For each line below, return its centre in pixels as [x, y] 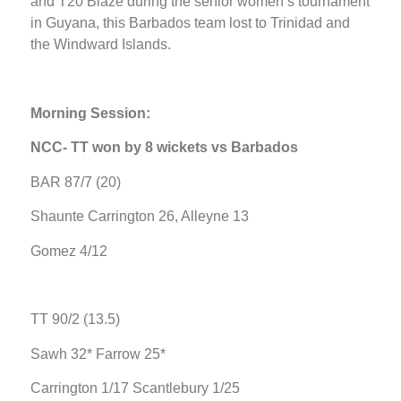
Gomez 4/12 [69, 251]
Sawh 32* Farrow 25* [98, 354]
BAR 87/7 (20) [76, 182]
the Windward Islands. [101, 45]
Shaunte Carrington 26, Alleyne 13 [140, 217]
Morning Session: [90, 114]
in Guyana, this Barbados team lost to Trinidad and [190, 23]
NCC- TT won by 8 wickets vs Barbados [164, 148]
